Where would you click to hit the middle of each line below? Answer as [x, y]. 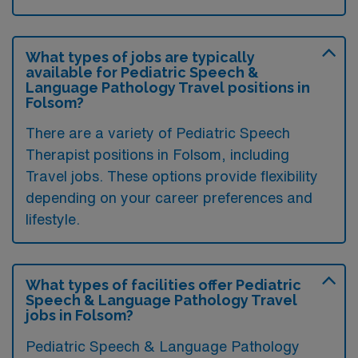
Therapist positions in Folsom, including [157, 154]
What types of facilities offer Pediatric [163, 284]
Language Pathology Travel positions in [168, 87]
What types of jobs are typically [140, 57]
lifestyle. [53, 219]
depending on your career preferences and [169, 197]
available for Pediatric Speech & [142, 72]
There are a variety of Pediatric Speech [158, 132]
